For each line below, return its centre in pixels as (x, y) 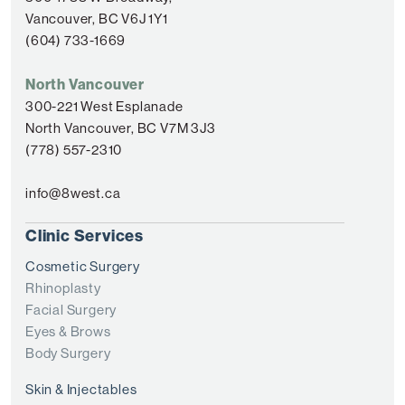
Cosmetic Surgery (83, 266)
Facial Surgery (71, 309)
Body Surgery (68, 353)
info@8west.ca (73, 193)
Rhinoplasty (63, 287)
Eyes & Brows (68, 331)
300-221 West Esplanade (104, 106)
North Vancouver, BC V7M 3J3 (121, 127)
